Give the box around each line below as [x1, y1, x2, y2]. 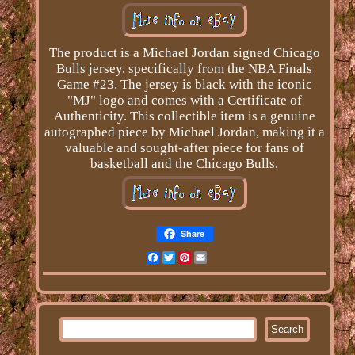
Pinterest [190, 249, 244, 265]
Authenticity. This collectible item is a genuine [53, 108, 315, 124]
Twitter [174, 249, 219, 265]
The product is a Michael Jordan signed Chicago [48, 44, 320, 60]
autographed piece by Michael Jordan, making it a [44, 124, 325, 139]
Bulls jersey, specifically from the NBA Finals [56, 60, 313, 76]
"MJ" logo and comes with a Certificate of [67, 92, 302, 108]
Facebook [158, 249, 216, 265]
